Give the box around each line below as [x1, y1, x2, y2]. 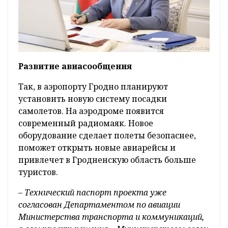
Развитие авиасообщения [18, 61, 132, 72]
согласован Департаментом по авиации [18, 199, 180, 211]
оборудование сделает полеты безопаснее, [18, 130, 196, 141]
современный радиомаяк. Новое [18, 118, 153, 129]
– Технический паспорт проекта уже [18, 187, 166, 198]
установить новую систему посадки [18, 93, 167, 105]
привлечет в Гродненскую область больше [18, 154, 196, 166]
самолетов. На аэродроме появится [18, 105, 164, 117]
